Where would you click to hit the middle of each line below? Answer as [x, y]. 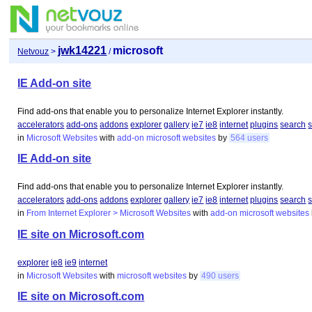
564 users [250, 138]
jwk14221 [83, 51]
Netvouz [33, 52]
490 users [220, 275]
